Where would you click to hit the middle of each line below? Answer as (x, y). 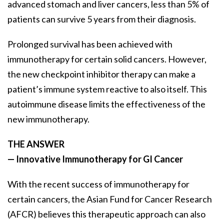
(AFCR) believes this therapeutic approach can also (106, 214)
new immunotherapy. (48, 119)
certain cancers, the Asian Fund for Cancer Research (110, 199)
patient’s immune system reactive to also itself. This (107, 89)
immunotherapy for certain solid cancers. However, (107, 59)
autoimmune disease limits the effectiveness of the (106, 104)
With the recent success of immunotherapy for (98, 184)
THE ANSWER (36, 144)
